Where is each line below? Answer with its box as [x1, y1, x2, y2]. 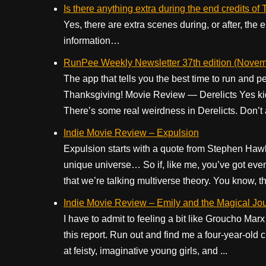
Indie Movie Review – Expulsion [64, 128, 199, 138]
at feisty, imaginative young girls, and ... [64, 246, 227, 256]
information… [64, 36, 120, 46]
